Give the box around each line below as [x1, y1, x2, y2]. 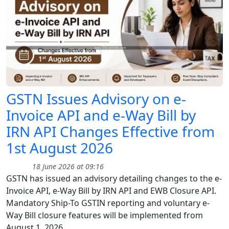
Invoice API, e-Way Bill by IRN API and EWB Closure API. [6, 185, 216, 196]
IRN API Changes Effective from [6, 121, 215, 141]
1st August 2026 [6, 138, 113, 157]
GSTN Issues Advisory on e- [6, 88, 186, 108]
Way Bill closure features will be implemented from [6, 209, 203, 221]
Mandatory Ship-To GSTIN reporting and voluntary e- [6, 197, 210, 209]
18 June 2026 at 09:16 [30, 161, 104, 171]
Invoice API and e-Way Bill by [6, 105, 196, 125]
